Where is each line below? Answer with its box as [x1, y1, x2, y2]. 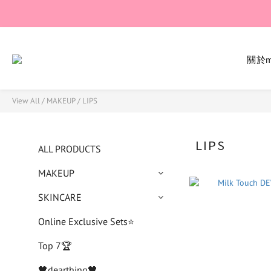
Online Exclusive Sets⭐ [38, 215, 134, 227]
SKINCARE [38, 191, 82, 203]
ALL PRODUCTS [38, 143, 101, 155]
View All [12, 96, 40, 106]
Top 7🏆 [38, 240, 72, 252]
